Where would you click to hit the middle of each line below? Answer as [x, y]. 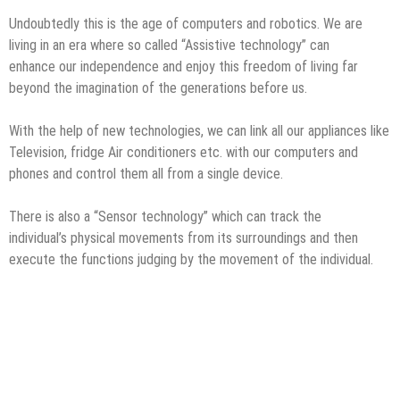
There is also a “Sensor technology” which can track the [165, 216]
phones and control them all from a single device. [146, 173]
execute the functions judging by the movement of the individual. [191, 259]
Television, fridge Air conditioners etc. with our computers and [183, 152]
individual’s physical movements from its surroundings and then [183, 237]
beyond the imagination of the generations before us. [158, 87]
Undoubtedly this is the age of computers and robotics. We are [186, 23]
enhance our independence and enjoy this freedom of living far [183, 66]
